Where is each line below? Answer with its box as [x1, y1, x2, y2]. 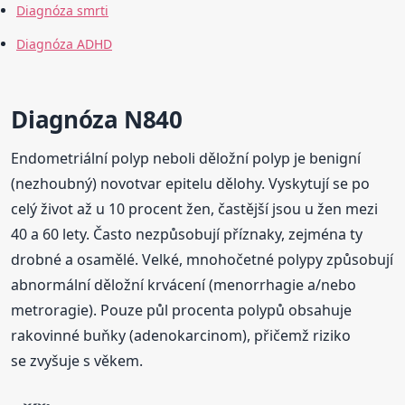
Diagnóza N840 [11, 103, 183, 137]
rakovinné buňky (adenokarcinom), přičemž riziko [11, 325, 352, 346]
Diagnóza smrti [16, 2, 108, 20]
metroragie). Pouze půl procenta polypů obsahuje [11, 300, 353, 321]
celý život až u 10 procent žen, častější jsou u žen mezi [11, 199, 379, 220]
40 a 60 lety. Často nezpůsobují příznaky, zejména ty [11, 224, 363, 245]
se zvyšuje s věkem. [11, 351, 144, 372]
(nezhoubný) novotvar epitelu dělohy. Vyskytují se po [11, 174, 371, 194]
